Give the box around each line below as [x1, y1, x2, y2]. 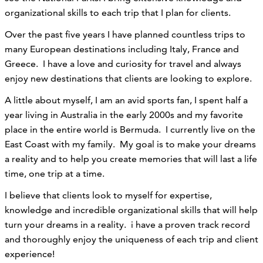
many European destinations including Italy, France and [5, 43, 239, 55]
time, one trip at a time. [5, 167, 107, 179]
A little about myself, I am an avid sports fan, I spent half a [5, 94, 248, 106]
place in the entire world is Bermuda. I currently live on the [5, 123, 255, 135]
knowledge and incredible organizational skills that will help [5, 204, 258, 215]
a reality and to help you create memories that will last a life [5, 153, 257, 164]
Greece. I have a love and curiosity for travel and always [5, 58, 241, 69]
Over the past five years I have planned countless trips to [5, 28, 245, 40]
